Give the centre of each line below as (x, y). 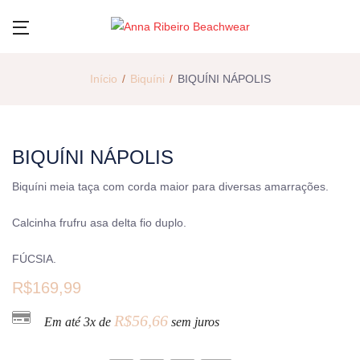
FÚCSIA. (34, 258)
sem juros (194, 321)
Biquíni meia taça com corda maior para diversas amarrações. (170, 186)
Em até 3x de (79, 321)
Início (103, 78)
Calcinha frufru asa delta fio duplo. (99, 222)
